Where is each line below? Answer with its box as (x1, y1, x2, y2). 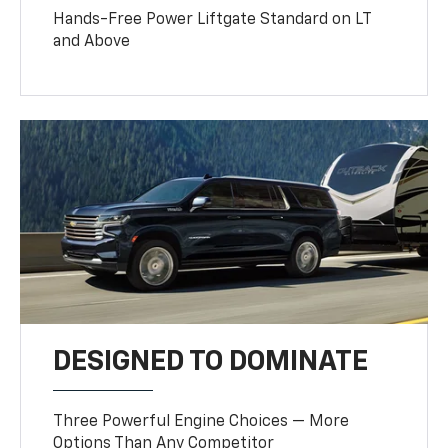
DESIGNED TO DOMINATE (53, 347, 369, 376)
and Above (53, 33, 131, 50)
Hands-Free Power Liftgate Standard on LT (53, 11, 372, 28)
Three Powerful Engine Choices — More (53, 413, 350, 430)
